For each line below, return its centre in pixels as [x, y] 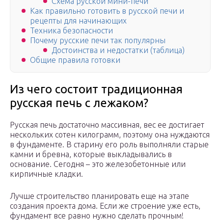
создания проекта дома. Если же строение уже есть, [105, 206]
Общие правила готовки [75, 60]
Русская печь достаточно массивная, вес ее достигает [107, 125]
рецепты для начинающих [78, 21]
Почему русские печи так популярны [98, 41]
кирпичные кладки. [46, 174]
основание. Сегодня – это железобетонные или [98, 164]
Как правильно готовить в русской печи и [107, 11]
